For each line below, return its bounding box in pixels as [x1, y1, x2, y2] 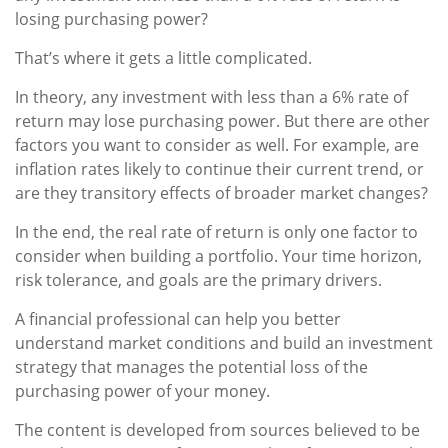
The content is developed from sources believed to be [15, 419, 420, 441]
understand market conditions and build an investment [15, 332, 433, 354]
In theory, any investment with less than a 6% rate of [15, 86, 408, 108]
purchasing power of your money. [15, 380, 270, 402]
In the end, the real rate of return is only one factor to [15, 221, 418, 243]
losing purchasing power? [15, 8, 208, 30]
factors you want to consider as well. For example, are [15, 134, 419, 156]
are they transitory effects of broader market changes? [15, 182, 428, 204]
